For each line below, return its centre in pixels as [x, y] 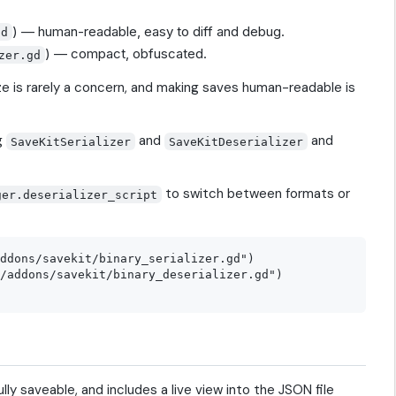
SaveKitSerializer [71, 141]
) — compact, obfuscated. [126, 54]
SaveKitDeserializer [236, 141]
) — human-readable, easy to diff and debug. [149, 31]
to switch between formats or [256, 194]
